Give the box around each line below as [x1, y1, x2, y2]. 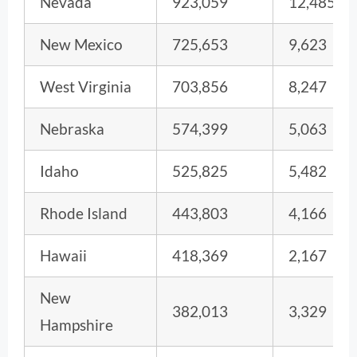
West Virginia [40, 76, 131, 96]
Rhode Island [40, 203, 127, 222]
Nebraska [40, 119, 104, 138]
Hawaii [40, 245, 87, 265]
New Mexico [40, 34, 123, 53]
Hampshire [40, 315, 113, 334]
